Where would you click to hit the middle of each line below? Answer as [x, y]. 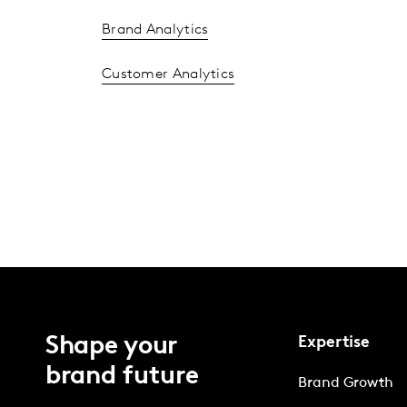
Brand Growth [346, 383]
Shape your [112, 347]
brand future [122, 377]
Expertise [334, 342]
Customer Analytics [168, 74]
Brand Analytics [155, 30]
